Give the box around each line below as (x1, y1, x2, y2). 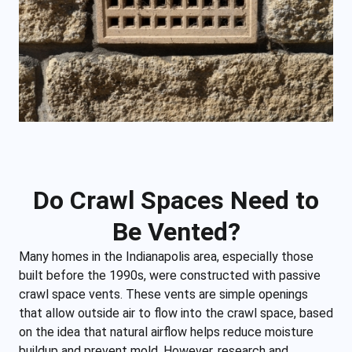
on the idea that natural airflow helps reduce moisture (19, 324, 313, 339)
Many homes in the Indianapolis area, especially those (19, 248, 313, 264)
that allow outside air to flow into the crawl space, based (19, 305, 333, 321)
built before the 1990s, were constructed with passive (19, 267, 321, 283)
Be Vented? (112, 216, 240, 247)
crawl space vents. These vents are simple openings (19, 286, 308, 302)
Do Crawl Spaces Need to (33, 185, 319, 215)
